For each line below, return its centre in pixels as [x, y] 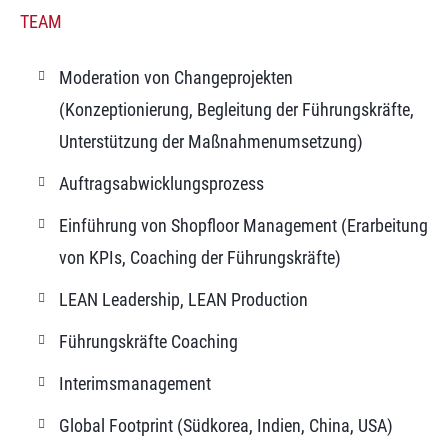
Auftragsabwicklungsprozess [161, 183]
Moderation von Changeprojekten [175, 77]
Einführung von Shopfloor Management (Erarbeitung [243, 225]
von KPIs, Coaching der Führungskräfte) [199, 257]
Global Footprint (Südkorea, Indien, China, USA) [225, 425]
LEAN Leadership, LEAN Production [183, 299]
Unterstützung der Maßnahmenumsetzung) [210, 141]
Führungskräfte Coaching [148, 341]
